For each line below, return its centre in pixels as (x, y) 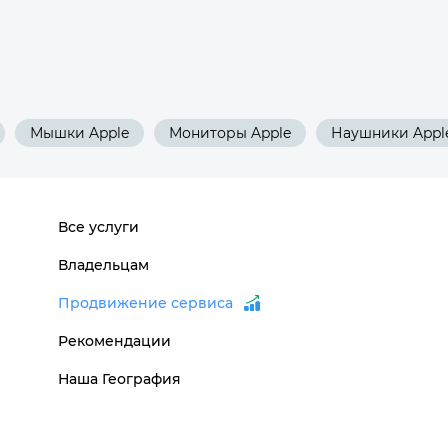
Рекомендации (114, 341)
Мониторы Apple (230, 133)
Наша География (119, 379)
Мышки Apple (79, 133)
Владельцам (103, 265)
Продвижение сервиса (145, 303)
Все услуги (98, 227)
